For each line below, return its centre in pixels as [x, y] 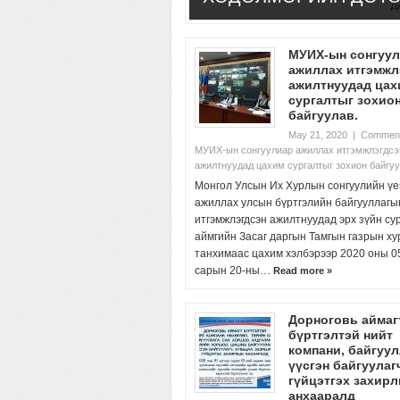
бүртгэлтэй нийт [341, 335]
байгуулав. [323, 115]
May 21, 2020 [318, 135]
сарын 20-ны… [234, 271]
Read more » [303, 271]
